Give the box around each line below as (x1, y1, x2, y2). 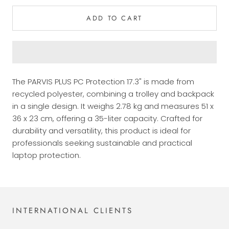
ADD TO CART (86, 13, 143, 23)
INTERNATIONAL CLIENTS (12, 205, 133, 216)
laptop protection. (12, 150, 81, 161)
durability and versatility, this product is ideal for (12, 125, 191, 136)
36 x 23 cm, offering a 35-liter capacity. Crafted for (12, 113, 202, 124)
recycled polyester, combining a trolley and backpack (12, 88, 214, 99)
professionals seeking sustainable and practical (12, 138, 192, 148)
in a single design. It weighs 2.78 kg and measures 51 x (12, 101, 214, 111)
